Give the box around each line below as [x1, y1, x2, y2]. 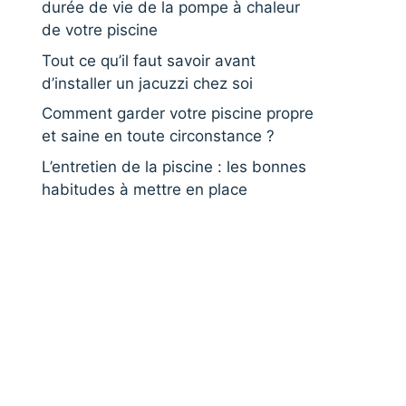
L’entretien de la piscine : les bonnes [42, 157, 306, 176]
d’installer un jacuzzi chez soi [42, 73, 253, 92]
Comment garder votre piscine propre [42, 104, 314, 122]
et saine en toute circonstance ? [42, 127, 275, 145]
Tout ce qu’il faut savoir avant [42, 51, 256, 70]
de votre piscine [42, 21, 158, 39]
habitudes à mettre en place [42, 179, 247, 198]
